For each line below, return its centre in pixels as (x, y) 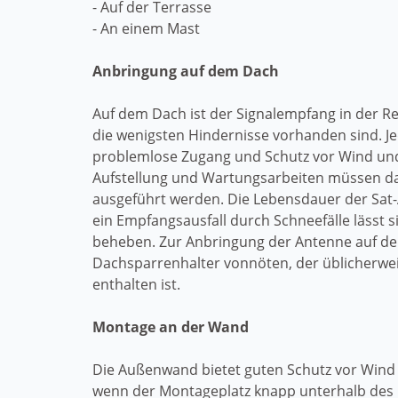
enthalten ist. (136, 284)
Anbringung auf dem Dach (186, 71)
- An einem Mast (146, 28)
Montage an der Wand (171, 327)
